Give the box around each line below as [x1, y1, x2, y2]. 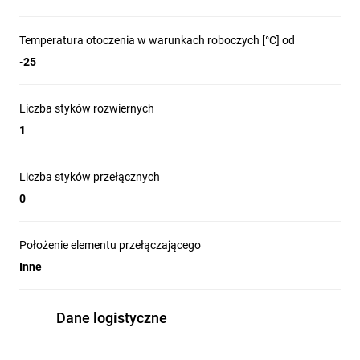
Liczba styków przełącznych [19, 170, 160, 183]
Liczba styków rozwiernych [19, 102, 154, 115]
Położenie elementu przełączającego [19, 239, 201, 252]
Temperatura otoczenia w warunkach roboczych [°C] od [19, 34, 295, 47]
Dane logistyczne [56, 309, 167, 326]
